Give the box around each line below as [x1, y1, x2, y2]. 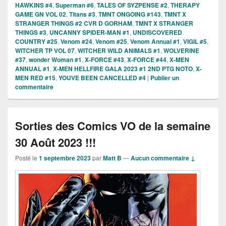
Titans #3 [69, 9, 95, 19]
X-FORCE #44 [127, 54, 166, 64]
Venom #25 [95, 36, 127, 46]
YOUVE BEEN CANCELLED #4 [59, 73, 146, 82]
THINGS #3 [15, 27, 46, 37]
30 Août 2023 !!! [15, 134, 96, 150]
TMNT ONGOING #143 [98, 9, 161, 19]
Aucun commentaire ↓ [131, 153, 195, 162]
